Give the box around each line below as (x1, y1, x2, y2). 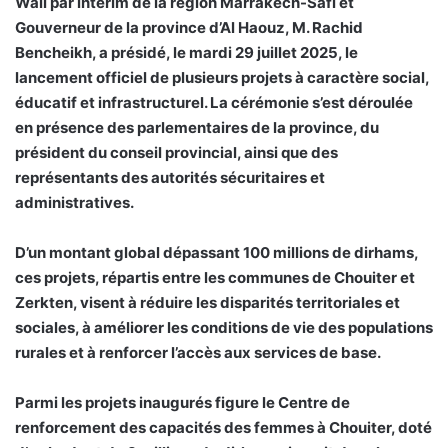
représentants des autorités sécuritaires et (15, 168, 325, 188)
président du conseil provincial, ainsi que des (15, 143, 338, 163)
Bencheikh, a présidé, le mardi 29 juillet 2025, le (15, 43, 358, 63)
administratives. (15, 193, 134, 213)
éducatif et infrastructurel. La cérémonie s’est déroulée (15, 93, 413, 113)
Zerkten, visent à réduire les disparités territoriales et (15, 293, 400, 313)
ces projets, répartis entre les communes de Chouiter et (15, 268, 415, 288)
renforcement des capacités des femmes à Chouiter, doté (15, 418, 432, 438)
